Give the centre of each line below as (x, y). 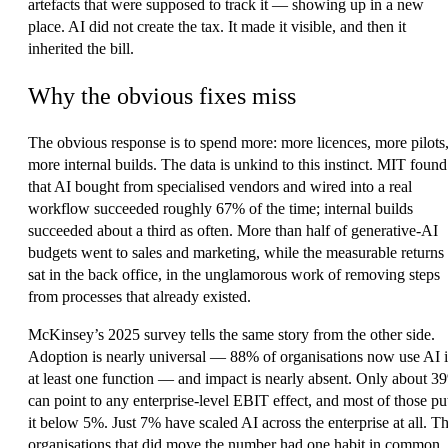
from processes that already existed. (139, 297)
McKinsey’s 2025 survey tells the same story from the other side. (231, 335)
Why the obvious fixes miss (162, 95)
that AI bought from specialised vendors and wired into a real (220, 187)
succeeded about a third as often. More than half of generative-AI (233, 231)
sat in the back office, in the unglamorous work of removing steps (234, 275)
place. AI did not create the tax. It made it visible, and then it (217, 26)
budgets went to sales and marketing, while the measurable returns (236, 253)
